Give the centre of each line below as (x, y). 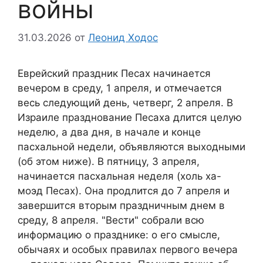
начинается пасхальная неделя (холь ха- (119, 176)
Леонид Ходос (123, 38)
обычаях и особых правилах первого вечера (128, 250)
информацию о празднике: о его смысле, (119, 235)
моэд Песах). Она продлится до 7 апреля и (124, 191)
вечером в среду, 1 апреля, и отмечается (120, 88)
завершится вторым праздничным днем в (121, 206)
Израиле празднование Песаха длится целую (130, 118)
